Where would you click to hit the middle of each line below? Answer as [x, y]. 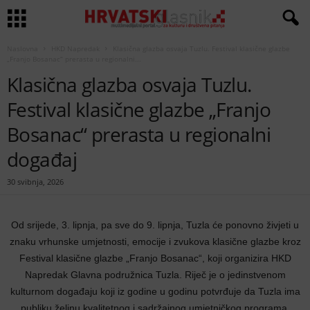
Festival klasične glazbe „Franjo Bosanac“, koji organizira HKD [155, 258]
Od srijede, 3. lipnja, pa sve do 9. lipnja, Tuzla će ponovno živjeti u [155, 225]
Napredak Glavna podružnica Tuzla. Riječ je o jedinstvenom [155, 275]
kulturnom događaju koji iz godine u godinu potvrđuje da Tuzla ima [155, 291]
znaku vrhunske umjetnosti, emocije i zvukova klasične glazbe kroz [155, 241]
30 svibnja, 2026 [35, 182]
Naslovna [22, 48]
